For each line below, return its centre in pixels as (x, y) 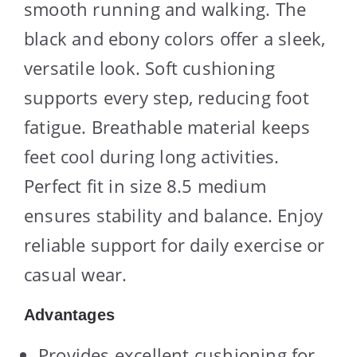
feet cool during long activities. (152, 156)
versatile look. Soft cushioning (150, 67)
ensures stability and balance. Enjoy (174, 215)
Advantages (69, 314)
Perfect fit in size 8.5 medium (145, 185)
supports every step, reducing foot (167, 97)
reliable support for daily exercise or (175, 244)
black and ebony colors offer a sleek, (175, 38)
